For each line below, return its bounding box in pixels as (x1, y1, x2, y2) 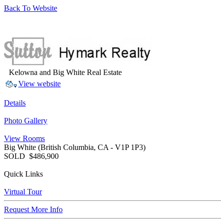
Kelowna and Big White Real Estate (9, 68, 122, 76)
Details (4, 99, 26, 107)
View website (18, 79, 61, 88)
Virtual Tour (4, 187, 42, 196)
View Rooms (4, 134, 45, 143)
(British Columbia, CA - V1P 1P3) (38, 143, 146, 151)
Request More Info (4, 205, 63, 214)
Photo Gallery (4, 116, 47, 125)
